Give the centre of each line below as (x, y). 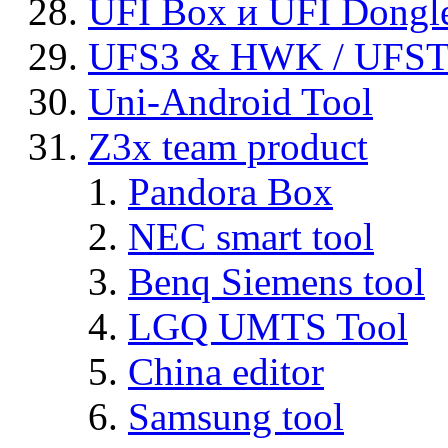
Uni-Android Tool (230, 102)
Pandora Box (230, 192)
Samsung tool (236, 417)
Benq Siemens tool (276, 282)
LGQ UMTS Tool (268, 327)
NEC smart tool (251, 237)
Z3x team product (228, 147)
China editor (226, 372)
